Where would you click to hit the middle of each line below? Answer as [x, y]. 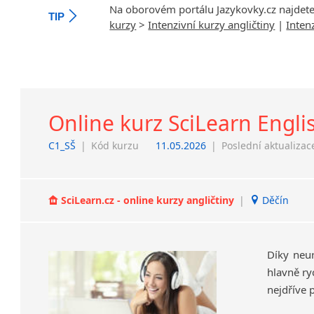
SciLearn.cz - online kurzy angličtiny [148, 200]
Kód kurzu [115, 145]
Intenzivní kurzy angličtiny [212, 24]
